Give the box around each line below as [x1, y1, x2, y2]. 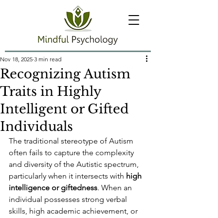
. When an [97, 183, 134, 192]
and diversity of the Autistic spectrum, [9, 160, 141, 169]
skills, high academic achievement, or [9, 206, 140, 216]
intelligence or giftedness [9, 183, 97, 192]
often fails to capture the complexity [9, 148, 136, 157]
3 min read [34, 55, 61, 63]
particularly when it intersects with [9, 171, 126, 181]
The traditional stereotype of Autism [9, 136, 135, 145]
